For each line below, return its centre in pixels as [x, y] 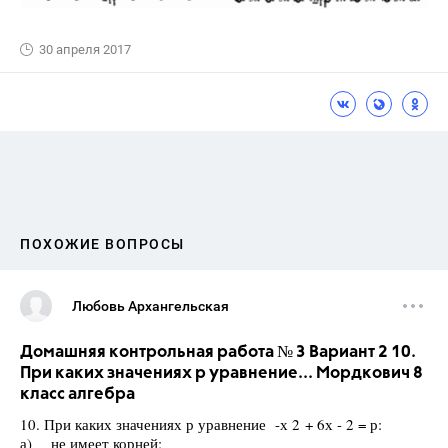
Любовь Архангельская [150, 306]
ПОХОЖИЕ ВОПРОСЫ [102, 244]
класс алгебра [77, 395]
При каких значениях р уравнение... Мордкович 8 [221, 374]
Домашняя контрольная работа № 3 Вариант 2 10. [218, 353]
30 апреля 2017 [85, 50]
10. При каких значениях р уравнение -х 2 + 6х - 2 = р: [201, 424]
